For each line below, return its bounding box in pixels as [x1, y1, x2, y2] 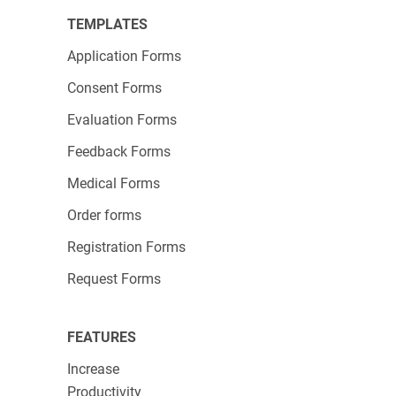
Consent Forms [67, 80, 162, 96]
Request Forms [67, 270, 161, 287]
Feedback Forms [67, 143, 171, 160]
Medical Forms [67, 175, 160, 192]
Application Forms [67, 48, 181, 65]
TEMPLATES [67, 16, 148, 33]
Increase [67, 361, 119, 377]
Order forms [67, 207, 141, 224]
